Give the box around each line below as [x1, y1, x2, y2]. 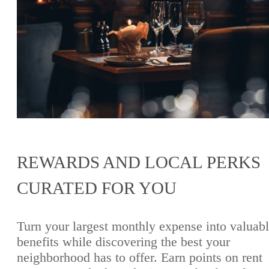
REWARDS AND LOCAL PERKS [17, 153, 261, 172]
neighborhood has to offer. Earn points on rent [17, 250, 262, 265]
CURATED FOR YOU [17, 178, 177, 198]
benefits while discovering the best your [17, 234, 230, 250]
